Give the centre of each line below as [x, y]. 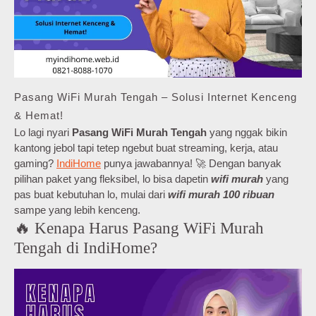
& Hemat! [39, 116]
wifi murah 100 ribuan [221, 195]
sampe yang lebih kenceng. [77, 210]
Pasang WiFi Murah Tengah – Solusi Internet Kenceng [156, 97]
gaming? [35, 164]
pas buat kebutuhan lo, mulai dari [91, 195]
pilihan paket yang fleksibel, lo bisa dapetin [113, 179]
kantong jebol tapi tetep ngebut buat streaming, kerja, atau [146, 148]
